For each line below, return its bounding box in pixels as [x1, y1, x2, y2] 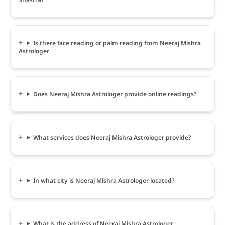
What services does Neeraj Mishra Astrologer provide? [33, 133, 191, 142]
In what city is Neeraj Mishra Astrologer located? [33, 176, 175, 185]
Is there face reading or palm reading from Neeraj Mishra [33, 38, 201, 47]
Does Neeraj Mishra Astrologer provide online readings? [33, 89, 197, 98]
